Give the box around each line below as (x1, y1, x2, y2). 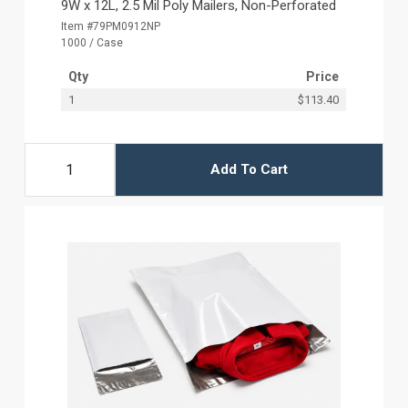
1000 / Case (61, 36, 124, 49)
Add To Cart (209, 161, 288, 178)
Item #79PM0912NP (61, 19, 161, 33)
